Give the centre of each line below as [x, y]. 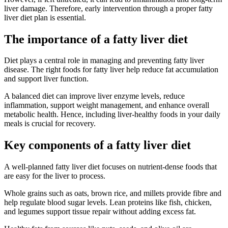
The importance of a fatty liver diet [96, 39]
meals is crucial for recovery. [50, 124]
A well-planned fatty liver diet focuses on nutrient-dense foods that [110, 167]
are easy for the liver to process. [55, 176]
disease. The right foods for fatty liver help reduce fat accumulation [111, 70]
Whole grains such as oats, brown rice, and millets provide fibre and [113, 193]
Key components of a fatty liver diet [97, 145]
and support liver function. [46, 79]
